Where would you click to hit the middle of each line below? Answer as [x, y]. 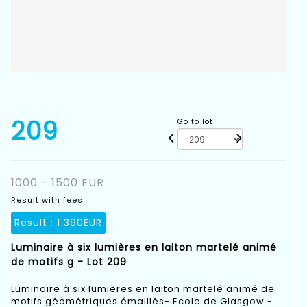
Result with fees [47, 200]
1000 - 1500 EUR [58, 183]
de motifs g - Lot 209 [69, 262]
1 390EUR [79, 223]
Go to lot [196, 122]
